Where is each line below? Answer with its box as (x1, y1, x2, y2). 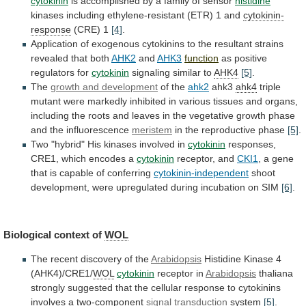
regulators (31, 67, 74, 79)
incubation (201, 182, 245, 193)
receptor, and (174, 153, 237, 165)
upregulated (116, 182, 168, 193)
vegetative (189, 110, 234, 122)
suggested (68, 281, 113, 293)
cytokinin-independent (154, 167, 249, 179)
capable (59, 167, 94, 179)
